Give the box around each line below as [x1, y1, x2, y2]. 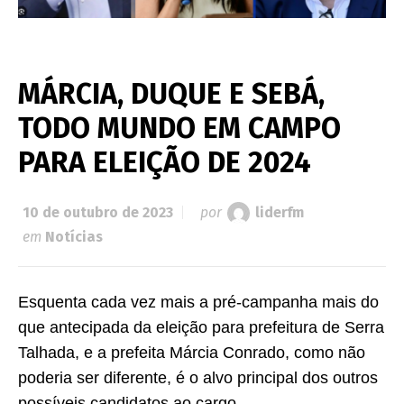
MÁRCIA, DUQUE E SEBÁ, [18, 77, 325, 112]
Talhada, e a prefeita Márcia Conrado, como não [18, 344, 365, 363]
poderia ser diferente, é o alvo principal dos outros [18, 369, 378, 388]
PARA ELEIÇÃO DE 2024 [18, 145, 311, 180]
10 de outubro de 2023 [23, 204, 173, 222]
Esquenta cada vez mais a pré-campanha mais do [18, 293, 379, 312]
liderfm [255, 204, 304, 222]
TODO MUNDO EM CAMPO [18, 111, 341, 146]
